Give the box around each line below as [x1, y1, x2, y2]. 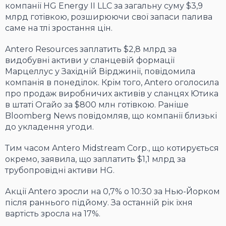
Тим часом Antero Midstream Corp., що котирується [5, 143, 219, 153]
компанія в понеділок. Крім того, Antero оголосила [5, 78, 219, 88]
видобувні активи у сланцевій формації [5, 55, 175, 66]
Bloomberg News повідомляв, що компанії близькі [5, 111, 217, 121]
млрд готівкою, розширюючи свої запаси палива [5, 12, 212, 22]
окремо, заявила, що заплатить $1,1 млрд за [5, 154, 186, 164]
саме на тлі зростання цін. [5, 23, 112, 33]
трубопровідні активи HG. [5, 165, 115, 176]
